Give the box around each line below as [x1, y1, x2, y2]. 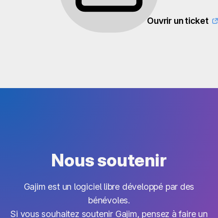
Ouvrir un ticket [145, 15, 211, 26]
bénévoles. [88, 195, 130, 205]
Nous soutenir [51, 149, 167, 171]
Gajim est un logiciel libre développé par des [23, 181, 195, 192]
